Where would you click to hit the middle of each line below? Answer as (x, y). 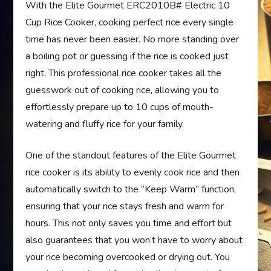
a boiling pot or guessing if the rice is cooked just (127, 56)
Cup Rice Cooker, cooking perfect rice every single (130, 22)
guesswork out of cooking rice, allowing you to (122, 90)
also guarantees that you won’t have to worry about (134, 240)
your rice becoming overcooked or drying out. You (128, 257)
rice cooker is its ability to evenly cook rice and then (133, 172)
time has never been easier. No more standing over (132, 39)
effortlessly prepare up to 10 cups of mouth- (120, 107)
